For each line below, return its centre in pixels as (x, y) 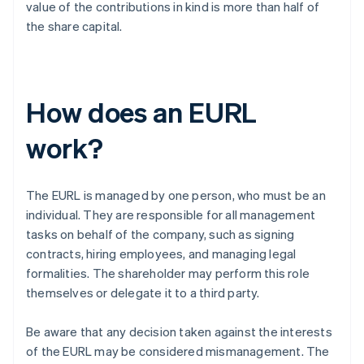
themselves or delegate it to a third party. (143, 293)
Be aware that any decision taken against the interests (179, 332)
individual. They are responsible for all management (171, 215)
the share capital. (74, 26)
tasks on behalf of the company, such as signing (160, 234)
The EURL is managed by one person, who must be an (176, 195)
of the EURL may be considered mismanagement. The (178, 351)
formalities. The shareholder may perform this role (168, 273)
